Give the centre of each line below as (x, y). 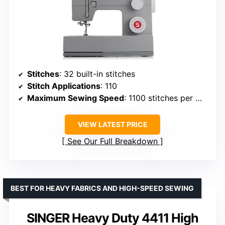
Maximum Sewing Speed (76, 98)
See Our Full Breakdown (113, 141)
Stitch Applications (64, 86)
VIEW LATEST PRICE (113, 125)
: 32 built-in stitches (97, 74)
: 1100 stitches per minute (160, 98)
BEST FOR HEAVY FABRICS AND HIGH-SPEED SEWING (102, 188)
